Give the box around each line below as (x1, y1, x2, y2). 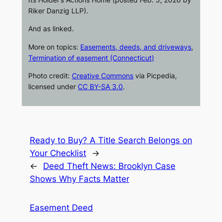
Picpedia (147, 71, 175, 80)
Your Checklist (29, 148, 86, 158)
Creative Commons (72, 71, 134, 80)
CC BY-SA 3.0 (78, 82, 123, 91)
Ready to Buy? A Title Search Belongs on (29, 135, 192, 145)
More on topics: (28, 42, 81, 51)
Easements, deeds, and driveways (80, 42, 192, 51)
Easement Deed (29, 202, 93, 213)
